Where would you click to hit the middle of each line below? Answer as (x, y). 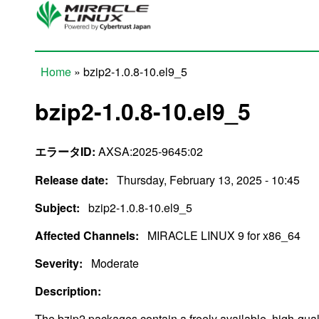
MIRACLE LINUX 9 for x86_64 (224, 235)
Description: (69, 291)
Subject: (59, 207)
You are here (86, 89)
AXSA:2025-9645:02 (149, 151)
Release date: (73, 179)
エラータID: (65, 151)
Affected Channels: (88, 235)
